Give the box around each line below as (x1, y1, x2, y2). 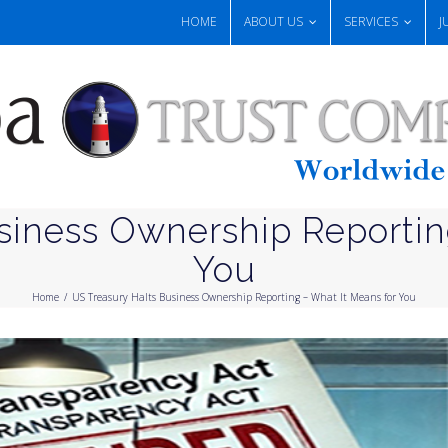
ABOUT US (244, 13, 303, 30)
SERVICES (344, 13, 398, 30)
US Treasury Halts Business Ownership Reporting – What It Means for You (72, 290, 416, 304)
